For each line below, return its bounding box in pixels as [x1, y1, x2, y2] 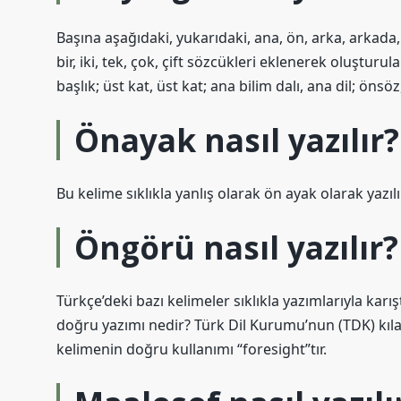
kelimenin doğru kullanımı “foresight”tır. [56, 339, 327, 359]
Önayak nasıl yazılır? [74, 118, 399, 161]
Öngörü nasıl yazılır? [74, 226, 398, 269]
